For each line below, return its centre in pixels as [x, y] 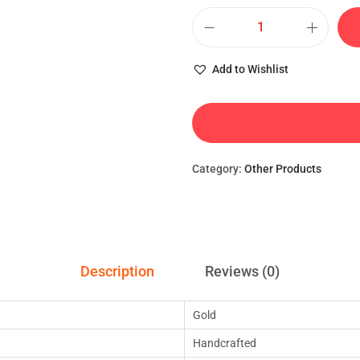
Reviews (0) [242, 271]
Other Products [283, 169]
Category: [218, 169]
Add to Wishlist [250, 69]
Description [117, 271]
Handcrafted [225, 343]
